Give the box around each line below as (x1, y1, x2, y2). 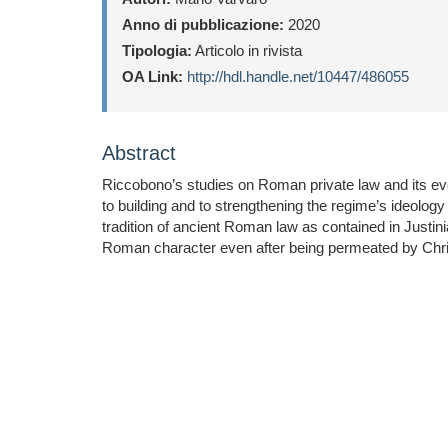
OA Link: (122, 68, 183, 85)
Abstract (102, 142, 176, 164)
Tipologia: (122, 42, 192, 59)
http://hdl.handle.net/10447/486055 (187, 68, 409, 85)
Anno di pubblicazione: (122, 16, 284, 33)
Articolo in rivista (192, 42, 302, 59)
